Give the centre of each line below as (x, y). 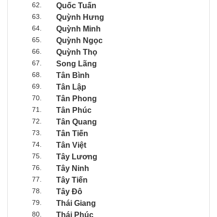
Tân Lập (71, 87)
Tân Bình (73, 75)
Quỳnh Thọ (77, 52)
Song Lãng (77, 63)
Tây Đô (69, 191)
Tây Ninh (73, 168)
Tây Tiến (72, 180)
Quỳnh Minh (78, 29)
